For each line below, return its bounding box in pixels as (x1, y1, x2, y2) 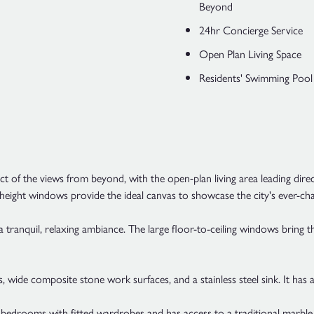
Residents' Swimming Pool (199, 69, 313, 86)
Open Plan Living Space (199, 46, 301, 62)
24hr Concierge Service (199, 22, 303, 38)
